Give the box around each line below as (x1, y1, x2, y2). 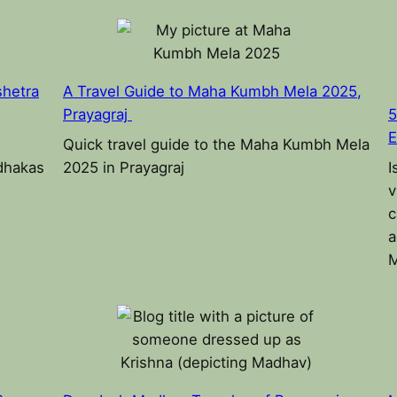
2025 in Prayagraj (63, 159, 184, 177)
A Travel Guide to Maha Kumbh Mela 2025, (63, 82, 362, 100)
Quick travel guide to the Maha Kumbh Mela (63, 136, 370, 154)
